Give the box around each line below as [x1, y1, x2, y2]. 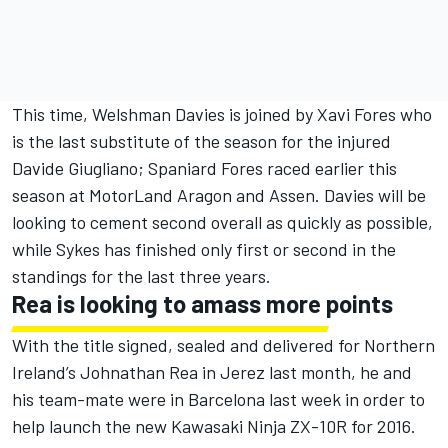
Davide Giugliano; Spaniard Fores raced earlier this [12, 157, 397, 180]
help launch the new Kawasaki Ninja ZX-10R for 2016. [12, 415, 416, 438]
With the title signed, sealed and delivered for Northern [12, 334, 435, 357]
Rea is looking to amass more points [12, 289, 393, 319]
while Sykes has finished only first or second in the [12, 238, 396, 261]
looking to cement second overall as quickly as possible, [12, 211, 433, 234]
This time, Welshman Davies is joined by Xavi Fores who [12, 103, 432, 126]
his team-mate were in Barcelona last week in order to [12, 388, 425, 411]
